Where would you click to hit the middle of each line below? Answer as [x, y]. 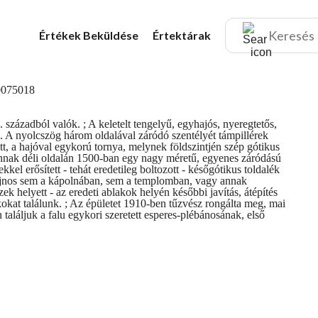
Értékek [61, 35]
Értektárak [182, 35]
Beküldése [111, 35]
